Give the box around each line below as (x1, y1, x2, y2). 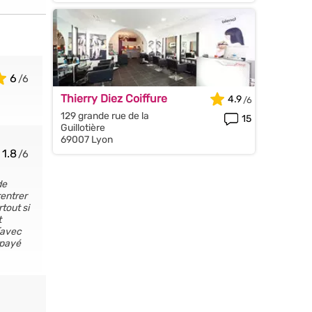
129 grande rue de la (61, 110, 149, 123)
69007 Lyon (61, 134, 113, 146)
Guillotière (61, 122, 105, 134)
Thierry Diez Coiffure (61, 92, 167, 106)
